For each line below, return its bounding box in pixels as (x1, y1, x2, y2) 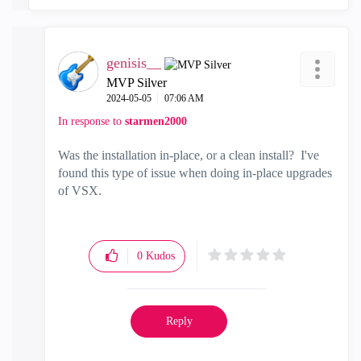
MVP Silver (106, 75, 167, 89)
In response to (58, 114, 125, 127)
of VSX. (58, 183, 105, 197)
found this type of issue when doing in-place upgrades (58, 165, 332, 180)
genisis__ (106, 54, 161, 71)
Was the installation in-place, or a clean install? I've (58, 147, 319, 162)
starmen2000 (125, 114, 187, 127)
